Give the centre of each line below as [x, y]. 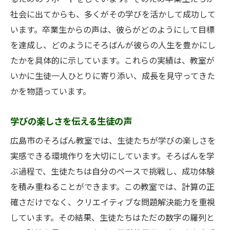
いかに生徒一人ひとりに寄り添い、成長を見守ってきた [113, 76]
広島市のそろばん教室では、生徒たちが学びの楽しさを [113, 141]
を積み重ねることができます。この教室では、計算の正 [112, 187]
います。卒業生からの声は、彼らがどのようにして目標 [112, 30]
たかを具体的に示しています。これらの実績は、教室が [112, 61]
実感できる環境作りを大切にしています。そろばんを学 [112, 157]
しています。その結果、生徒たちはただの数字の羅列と [112, 218]
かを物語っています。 [51, 92]
